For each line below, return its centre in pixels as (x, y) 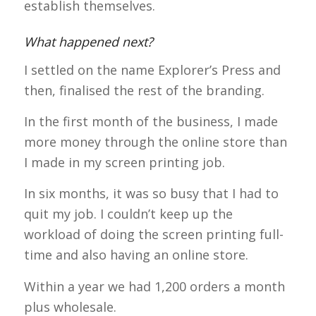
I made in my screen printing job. (124, 163)
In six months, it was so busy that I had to (151, 194)
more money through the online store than (155, 142)
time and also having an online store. (139, 255)
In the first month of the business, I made (151, 122)
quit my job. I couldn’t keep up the (128, 214)
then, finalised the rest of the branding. (144, 90)
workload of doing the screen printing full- (153, 235)
